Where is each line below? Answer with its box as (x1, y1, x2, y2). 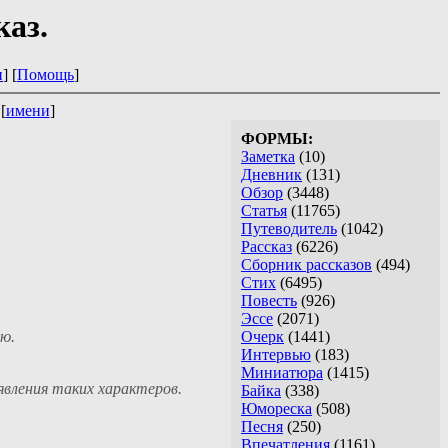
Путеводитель (241, 220, 337, 238)
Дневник (241, 166, 302, 184)
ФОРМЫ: (241, 130, 313, 148)
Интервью (241, 346, 311, 364)
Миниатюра (241, 364, 323, 382)
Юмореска (241, 400, 312, 418)
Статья (241, 202, 287, 220)
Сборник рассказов (241, 256, 372, 274)
